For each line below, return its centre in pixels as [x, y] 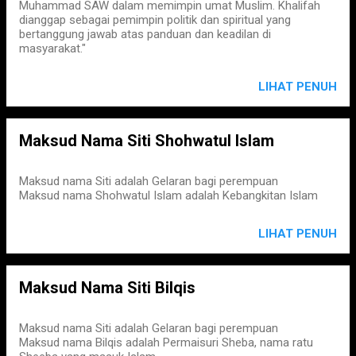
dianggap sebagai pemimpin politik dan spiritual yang [155, 20]
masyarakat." [52, 48]
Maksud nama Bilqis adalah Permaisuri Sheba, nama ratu [166, 342]
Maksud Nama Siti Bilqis [107, 288]
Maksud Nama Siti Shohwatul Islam [147, 141]
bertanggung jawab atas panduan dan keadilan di [145, 34]
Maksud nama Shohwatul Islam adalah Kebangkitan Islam [168, 195]
